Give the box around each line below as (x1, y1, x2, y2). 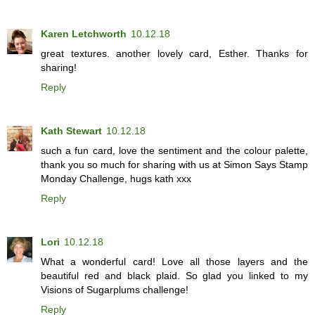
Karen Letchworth (41, 28, 127, 40)
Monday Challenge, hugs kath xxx (41, 173, 191, 185)
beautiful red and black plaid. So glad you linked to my (41, 270, 308, 282)
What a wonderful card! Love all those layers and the (41, 256, 308, 268)
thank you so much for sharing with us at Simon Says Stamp (41, 159, 308, 171)
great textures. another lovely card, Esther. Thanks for (41, 48, 308, 60)
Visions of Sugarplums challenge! (41, 284, 188, 296)
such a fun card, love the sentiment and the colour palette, (41, 145, 308, 157)
